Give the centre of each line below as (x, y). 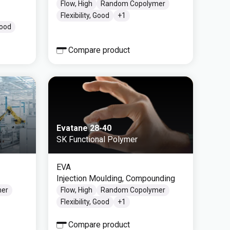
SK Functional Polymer (97, 139)
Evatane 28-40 (84, 128)
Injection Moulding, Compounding (116, 178)
